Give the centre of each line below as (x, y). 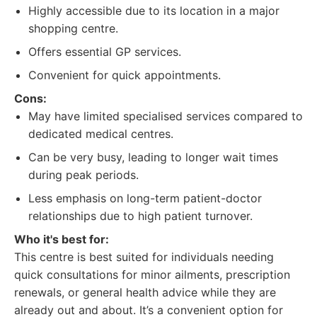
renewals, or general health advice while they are (145, 292)
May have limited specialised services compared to (166, 116)
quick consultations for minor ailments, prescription (152, 275)
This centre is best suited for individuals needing (144, 257)
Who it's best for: (62, 239)
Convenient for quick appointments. (125, 75)
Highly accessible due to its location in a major (154, 11)
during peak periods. (83, 175)
